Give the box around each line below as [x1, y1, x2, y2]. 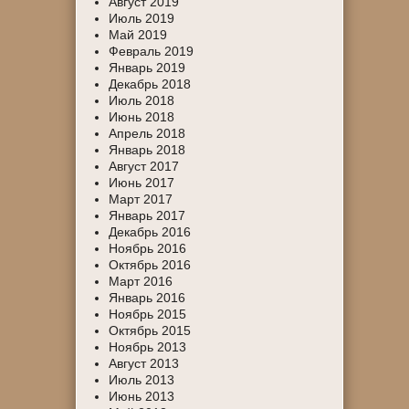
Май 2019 [109, 27, 168, 42]
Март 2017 [109, 192, 173, 206]
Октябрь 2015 [109, 323, 192, 338]
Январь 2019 [109, 60, 186, 75]
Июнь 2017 [109, 175, 175, 190]
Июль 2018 [109, 93, 175, 108]
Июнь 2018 [109, 110, 175, 124]
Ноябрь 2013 [109, 340, 187, 354]
